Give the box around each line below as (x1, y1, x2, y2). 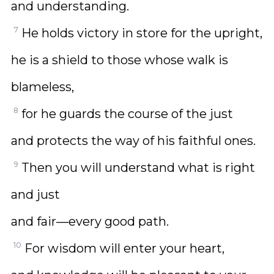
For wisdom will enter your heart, (24, 241, 224, 256)
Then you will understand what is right (21, 160, 255, 175)
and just (11, 187, 60, 202)
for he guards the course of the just (21, 106, 233, 121)
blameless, (11, 80, 74, 94)
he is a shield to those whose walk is (11, 53, 228, 67)
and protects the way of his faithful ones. (11, 133, 256, 148)
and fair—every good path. (11, 214, 169, 229)
